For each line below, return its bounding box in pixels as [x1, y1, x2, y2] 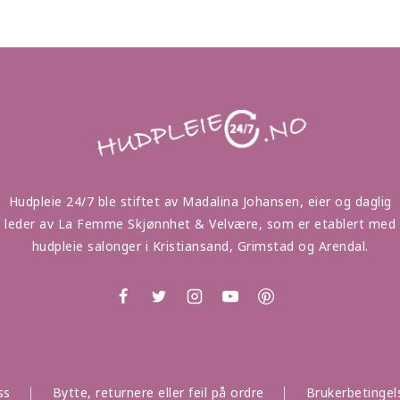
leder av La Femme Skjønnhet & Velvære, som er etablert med [4, 215, 396, 233]
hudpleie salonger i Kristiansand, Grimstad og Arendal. [31, 237, 369, 255]
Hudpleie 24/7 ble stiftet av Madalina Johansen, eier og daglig [8, 193, 392, 211]
